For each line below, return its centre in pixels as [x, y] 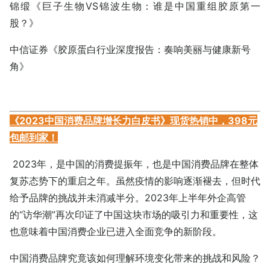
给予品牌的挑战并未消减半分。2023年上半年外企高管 [128, 197]
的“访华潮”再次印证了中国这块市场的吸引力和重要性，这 [134, 214]
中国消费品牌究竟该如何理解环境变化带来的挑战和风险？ [135, 258]
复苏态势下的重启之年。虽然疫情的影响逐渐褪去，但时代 [135, 181]
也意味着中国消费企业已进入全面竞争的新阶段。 [116, 231]
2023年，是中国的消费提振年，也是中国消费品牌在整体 [134, 164]
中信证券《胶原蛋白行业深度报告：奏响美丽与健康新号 [130, 49]
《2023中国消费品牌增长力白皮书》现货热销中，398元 [133, 120]
